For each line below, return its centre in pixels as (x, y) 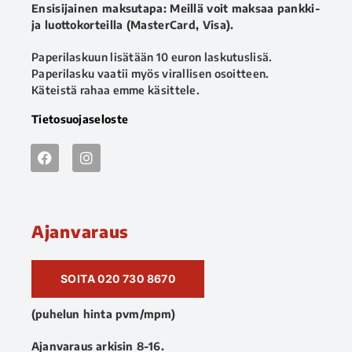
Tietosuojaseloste (80, 119)
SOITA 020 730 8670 (118, 278)
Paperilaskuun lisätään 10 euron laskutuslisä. (152, 57)
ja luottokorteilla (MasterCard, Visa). (133, 24)
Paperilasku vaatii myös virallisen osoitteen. (150, 73)
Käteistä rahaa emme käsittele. (115, 90)
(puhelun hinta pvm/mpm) (104, 313)
